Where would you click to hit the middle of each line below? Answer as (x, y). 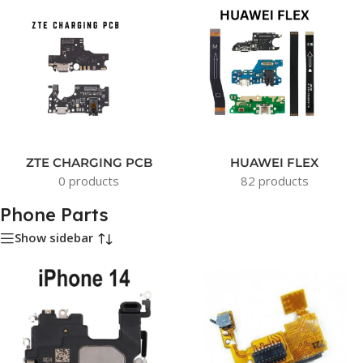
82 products (274, 180)
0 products (89, 180)
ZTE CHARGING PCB (89, 162)
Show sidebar (54, 238)
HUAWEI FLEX (274, 162)
